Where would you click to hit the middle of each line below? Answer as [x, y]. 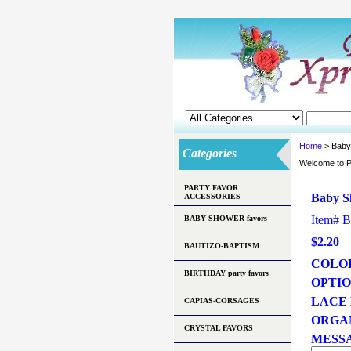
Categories [208, 153]
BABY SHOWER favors [226, 218]
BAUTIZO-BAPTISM [222, 246]
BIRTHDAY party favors [226, 273]
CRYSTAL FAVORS [219, 328]
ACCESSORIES [212, 196]
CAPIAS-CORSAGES [222, 300]
